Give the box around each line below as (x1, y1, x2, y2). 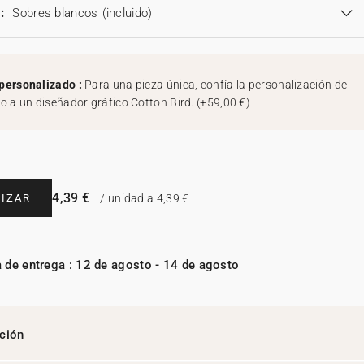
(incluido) (102, 6, 153, 21)
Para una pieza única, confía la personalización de (84, 78, 348, 92)
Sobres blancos (12, 6, 98, 21)
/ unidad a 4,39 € (97, 192, 189, 206)
